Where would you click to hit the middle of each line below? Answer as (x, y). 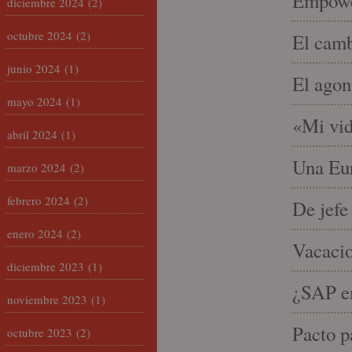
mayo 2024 (35, 101)
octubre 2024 (40, 35)
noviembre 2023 (47, 299)
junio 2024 (34, 68)
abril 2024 (32, 134)
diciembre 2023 (46, 266)
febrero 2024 (38, 200)
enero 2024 (35, 233)
